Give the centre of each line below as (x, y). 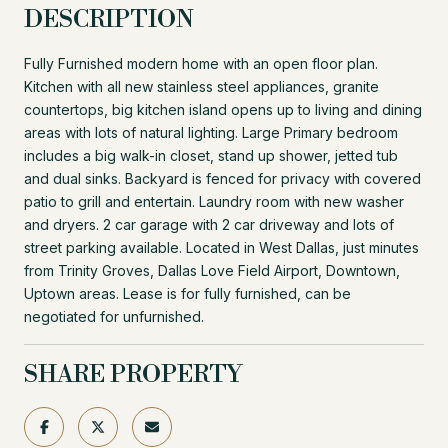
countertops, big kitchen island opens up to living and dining (223, 109)
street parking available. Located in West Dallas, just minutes (221, 247)
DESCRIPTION (109, 19)
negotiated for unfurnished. (114, 316)
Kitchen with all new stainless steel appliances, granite (201, 86)
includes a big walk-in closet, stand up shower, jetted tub (211, 155)
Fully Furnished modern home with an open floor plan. (201, 63)
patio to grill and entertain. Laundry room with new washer (214, 201)
